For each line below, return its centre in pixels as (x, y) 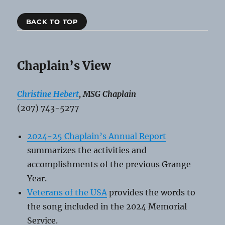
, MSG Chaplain (108, 94)
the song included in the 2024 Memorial (107, 206)
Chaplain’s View (64, 65)
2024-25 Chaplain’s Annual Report (97, 136)
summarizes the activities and (87, 150)
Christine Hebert (48, 94)
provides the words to (151, 192)
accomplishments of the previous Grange (109, 164)
